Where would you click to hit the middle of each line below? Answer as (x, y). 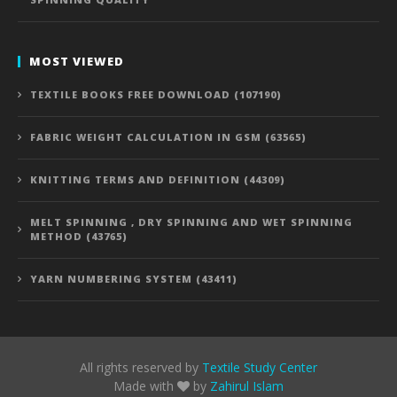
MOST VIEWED (77, 61)
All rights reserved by (141, 367)
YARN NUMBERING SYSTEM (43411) (134, 278)
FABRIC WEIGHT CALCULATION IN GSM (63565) (168, 136)
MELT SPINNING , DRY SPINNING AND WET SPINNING (191, 222)
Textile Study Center (260, 367)
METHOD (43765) (79, 236)
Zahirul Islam (247, 385)
